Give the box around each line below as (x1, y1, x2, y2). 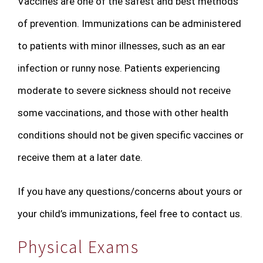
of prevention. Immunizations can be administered (18, 17, 241, 29)
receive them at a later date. (18, 151, 143, 163)
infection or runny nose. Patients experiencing (18, 62, 220, 74)
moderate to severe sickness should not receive (18, 84, 231, 96)
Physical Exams (18, 235, 139, 258)
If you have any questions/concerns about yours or (18, 185, 242, 197)
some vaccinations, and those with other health (18, 106, 228, 119)
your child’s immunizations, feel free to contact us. (18, 207, 242, 220)
